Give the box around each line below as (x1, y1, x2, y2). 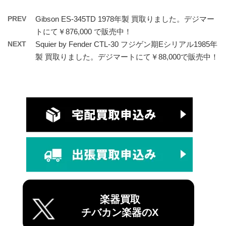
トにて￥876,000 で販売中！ (35, 27, 132, 36)
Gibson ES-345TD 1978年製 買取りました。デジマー (35, 14, 214, 23)
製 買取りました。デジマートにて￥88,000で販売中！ (35, 52, 218, 61)
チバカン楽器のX (81, 206, 159, 218)
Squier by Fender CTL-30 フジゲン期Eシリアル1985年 (35, 39, 217, 48)
